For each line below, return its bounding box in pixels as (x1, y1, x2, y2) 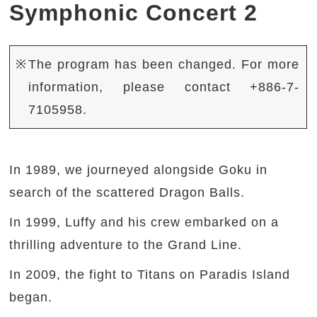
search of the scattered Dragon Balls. (9, 185, 250, 200)
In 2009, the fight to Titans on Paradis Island (9, 267, 291, 282)
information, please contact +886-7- (28, 80, 300, 95)
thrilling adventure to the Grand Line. (9, 238, 247, 253)
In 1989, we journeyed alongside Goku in (9, 163, 268, 178)
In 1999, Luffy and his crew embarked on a (9, 215, 279, 230)
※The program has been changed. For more (16, 57, 300, 72)
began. (9, 290, 57, 305)
